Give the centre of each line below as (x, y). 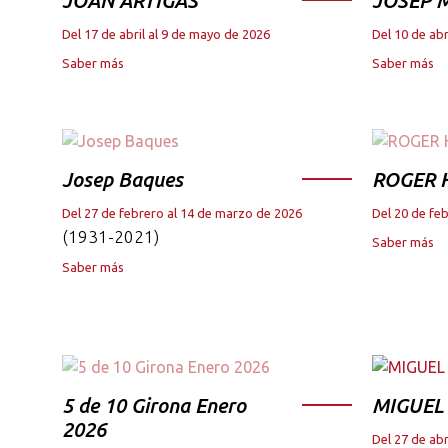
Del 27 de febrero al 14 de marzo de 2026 (182, 213)
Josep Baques (122, 180)
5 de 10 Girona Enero (154, 406)
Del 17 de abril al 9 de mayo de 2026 (166, 33)
